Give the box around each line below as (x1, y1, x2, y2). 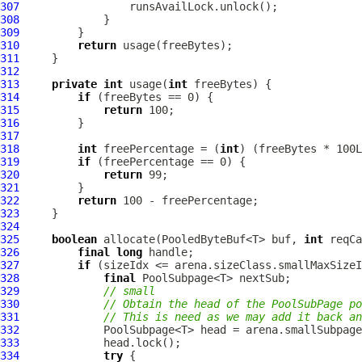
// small (103, 284, 155, 297)
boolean (52, 233, 97, 246)
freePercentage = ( (97, 142, 220, 155)
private (52, 78, 97, 90)
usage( (123, 78, 168, 90)
